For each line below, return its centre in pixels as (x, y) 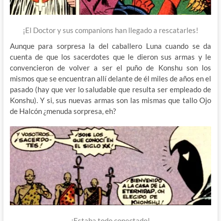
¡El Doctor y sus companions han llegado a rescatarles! (110, 30)
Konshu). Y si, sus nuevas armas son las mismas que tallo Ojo (110, 100)
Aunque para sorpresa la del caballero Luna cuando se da (110, 46)
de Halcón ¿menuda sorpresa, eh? (63, 111)
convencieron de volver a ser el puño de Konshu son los (110, 68)
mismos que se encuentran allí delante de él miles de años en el (110, 79)
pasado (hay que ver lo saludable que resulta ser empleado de (110, 90)
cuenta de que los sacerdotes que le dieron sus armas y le (110, 57)
